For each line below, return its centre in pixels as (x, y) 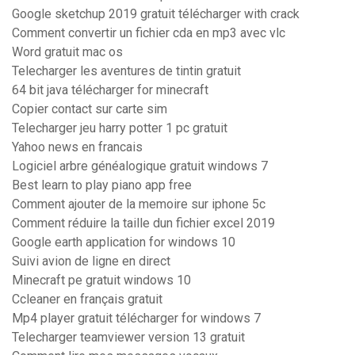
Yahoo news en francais (77, 147)
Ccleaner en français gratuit (87, 300)
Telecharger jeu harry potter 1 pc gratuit (120, 128)
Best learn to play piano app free (102, 185)
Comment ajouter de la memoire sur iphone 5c (139, 204)
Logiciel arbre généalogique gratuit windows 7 (140, 166)
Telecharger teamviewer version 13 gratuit (128, 338)
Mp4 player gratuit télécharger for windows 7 (136, 319)
